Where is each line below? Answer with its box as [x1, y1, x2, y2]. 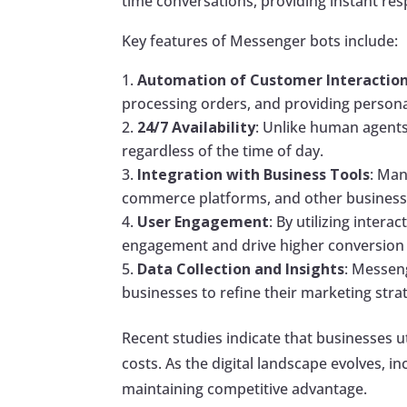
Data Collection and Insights [137, 259, 345, 280]
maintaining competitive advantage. [122, 379, 368, 400]
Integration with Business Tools [137, 164, 371, 185]
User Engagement [137, 212, 270, 233]
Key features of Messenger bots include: [122, 31, 399, 52]
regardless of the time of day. [122, 141, 324, 162]
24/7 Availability [137, 117, 256, 138]
